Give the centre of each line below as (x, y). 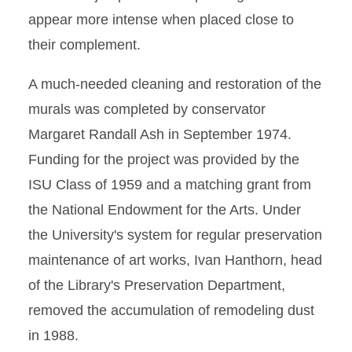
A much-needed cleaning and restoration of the (175, 84)
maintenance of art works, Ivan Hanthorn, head (175, 260)
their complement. (84, 45)
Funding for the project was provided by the (164, 159)
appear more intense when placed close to (161, 20)
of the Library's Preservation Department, (157, 285)
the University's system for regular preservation (175, 235)
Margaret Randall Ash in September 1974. (160, 134)
